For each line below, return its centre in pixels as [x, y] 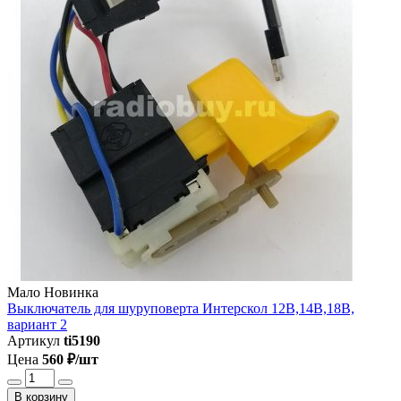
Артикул [34, 340]
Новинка [71, 292]
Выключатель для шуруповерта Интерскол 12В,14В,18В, [181, 308]
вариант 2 [37, 324]
